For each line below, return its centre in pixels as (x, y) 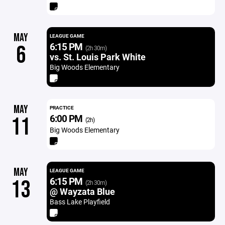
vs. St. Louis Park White (97, 57)
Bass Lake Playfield (80, 202)
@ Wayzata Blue (82, 191)
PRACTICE (62, 107)
